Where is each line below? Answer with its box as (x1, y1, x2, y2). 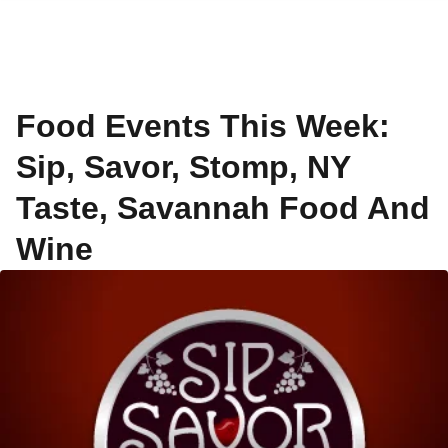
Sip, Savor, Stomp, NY (16, 149, 350, 185)
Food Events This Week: (16, 108, 390, 144)
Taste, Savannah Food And (16, 190, 430, 226)
